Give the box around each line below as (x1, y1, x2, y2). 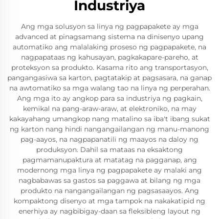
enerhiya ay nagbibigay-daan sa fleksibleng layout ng (19, 207, 200, 216)
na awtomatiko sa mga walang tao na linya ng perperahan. (9, 84, 210, 92)
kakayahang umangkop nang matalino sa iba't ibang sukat (9, 114, 210, 123)
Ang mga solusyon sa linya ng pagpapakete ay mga (21, 22, 198, 31)
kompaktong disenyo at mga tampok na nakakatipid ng (14, 197, 205, 205)
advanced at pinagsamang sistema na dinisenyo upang (15, 32, 204, 41)
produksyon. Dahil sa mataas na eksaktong (36, 145, 183, 154)
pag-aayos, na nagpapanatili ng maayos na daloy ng (21, 135, 198, 144)
